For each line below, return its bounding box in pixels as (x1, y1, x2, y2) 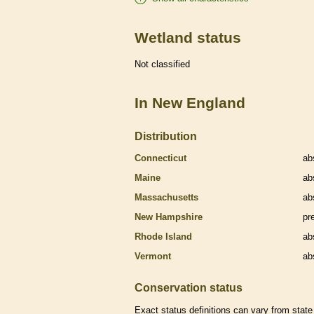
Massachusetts (135, 191, 198, 203)
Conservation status (135, 280, 243, 294)
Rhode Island (135, 231, 192, 242)
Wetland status (135, 29, 241, 46)
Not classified (135, 59, 190, 70)
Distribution (135, 129, 197, 142)
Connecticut (135, 152, 186, 163)
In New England (135, 94, 245, 111)
